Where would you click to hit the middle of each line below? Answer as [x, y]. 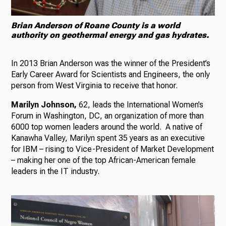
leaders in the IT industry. [56, 172]
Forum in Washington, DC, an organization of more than [108, 116]
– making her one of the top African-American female [104, 160]
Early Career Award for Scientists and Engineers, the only [111, 75]
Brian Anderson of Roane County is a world [96, 26]
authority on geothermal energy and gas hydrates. [110, 35]
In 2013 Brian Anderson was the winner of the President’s [111, 64]
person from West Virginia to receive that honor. [96, 86]
